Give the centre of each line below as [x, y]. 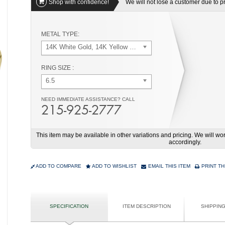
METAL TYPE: [60, 34]
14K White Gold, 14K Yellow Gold [94, 47]
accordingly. [185, 142]
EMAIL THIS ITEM [168, 166]
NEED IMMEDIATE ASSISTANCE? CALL [88, 99]
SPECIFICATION [69, 206]
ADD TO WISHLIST [114, 166]
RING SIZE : [57, 68]
